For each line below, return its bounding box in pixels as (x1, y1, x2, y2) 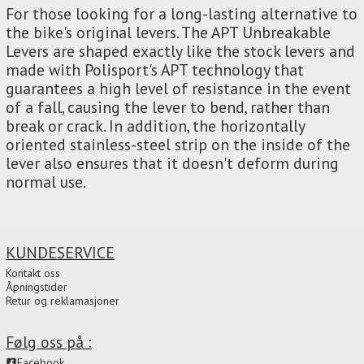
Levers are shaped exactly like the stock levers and (6, 40, 355, 61)
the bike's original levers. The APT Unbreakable (6, 21, 331, 42)
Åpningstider (6, 279, 67, 294)
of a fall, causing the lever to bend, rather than (6, 96, 330, 117)
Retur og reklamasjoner (6, 292, 119, 308)
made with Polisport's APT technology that (6, 58, 304, 80)
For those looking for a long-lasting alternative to (6, 2, 357, 24)
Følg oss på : (6, 331, 92, 352)
